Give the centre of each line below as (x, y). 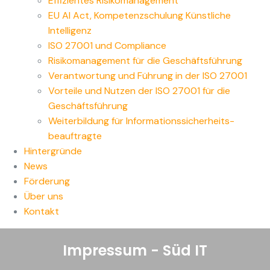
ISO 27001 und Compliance (107, 46)
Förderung (47, 181)
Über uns (44, 196)
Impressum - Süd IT (135, 251)
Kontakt (42, 212)
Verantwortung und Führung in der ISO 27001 (148, 76)
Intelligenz (70, 31)
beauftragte (75, 136)
